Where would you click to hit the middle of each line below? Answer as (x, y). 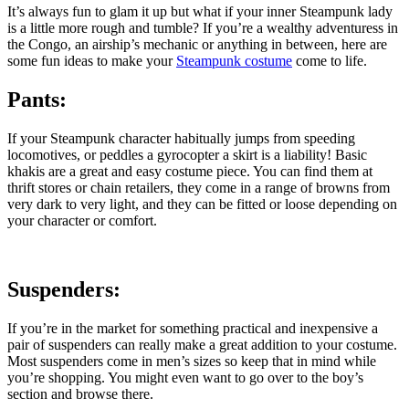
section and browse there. (80, 394)
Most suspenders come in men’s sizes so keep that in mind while (192, 362)
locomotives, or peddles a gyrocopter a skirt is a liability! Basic (187, 154)
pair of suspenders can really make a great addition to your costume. (202, 345)
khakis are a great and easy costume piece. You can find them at (190, 171)
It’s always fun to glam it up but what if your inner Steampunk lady (200, 11)
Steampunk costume (234, 60)
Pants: (37, 99)
